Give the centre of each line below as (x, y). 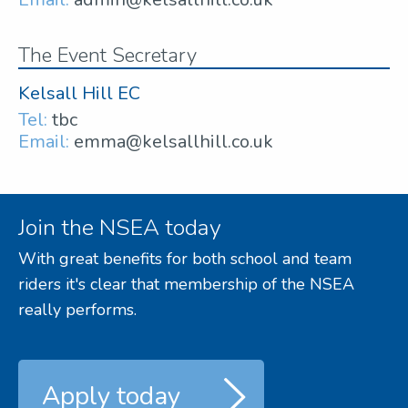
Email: (44, 141)
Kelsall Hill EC (79, 93)
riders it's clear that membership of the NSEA (186, 285)
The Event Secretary (107, 55)
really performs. (77, 310)
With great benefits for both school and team (185, 259)
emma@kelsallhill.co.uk (173, 141)
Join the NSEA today (120, 228)
